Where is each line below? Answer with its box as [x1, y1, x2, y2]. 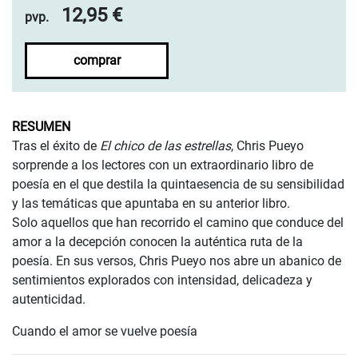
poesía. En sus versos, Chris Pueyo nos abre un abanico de [12, 253, 341, 268]
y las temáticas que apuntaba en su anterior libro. [12, 195, 290, 211]
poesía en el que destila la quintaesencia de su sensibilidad [12, 176, 344, 192]
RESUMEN [12, 118, 70, 134]
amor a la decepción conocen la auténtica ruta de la [12, 233, 303, 249]
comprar [73, 52, 121, 68]
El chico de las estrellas [100, 137, 231, 153]
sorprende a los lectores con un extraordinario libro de [12, 157, 313, 173]
